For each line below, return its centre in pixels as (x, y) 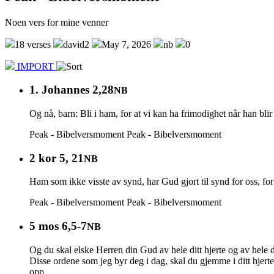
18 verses (33, 44)
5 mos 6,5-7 (58, 226)
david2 (76, 44)
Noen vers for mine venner (57, 22)
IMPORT (35, 66)
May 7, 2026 (126, 44)
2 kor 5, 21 (57, 158)
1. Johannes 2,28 (72, 90)
